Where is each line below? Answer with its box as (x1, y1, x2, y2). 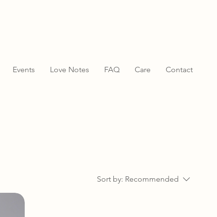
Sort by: (97, 174, 124, 184)
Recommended (125, 174, 179, 184)
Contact (165, 65, 193, 74)
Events (12, 65, 35, 74)
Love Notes (49, 65, 89, 74)
